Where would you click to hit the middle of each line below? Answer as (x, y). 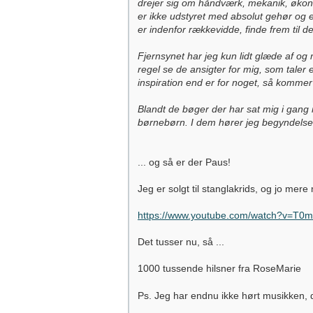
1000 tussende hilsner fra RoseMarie (219, 268)
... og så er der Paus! (184, 162)
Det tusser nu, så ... (181, 242)
